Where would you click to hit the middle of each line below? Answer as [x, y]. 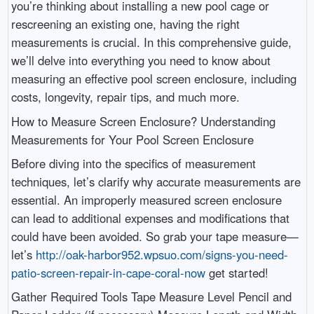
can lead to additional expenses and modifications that [150, 218]
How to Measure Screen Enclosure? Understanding [143, 121]
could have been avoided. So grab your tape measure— [155, 237]
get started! [237, 273]
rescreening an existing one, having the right [125, 24]
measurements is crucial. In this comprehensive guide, [151, 42]
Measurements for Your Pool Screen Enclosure [132, 139]
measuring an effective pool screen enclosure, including [153, 79]
